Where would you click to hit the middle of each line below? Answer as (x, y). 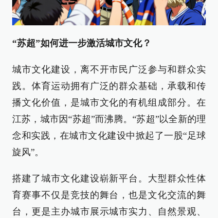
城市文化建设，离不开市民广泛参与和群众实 (109, 69)
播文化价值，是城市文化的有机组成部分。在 (109, 102)
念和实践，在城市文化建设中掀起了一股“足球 (109, 135)
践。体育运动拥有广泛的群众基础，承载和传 (109, 86)
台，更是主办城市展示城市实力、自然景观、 (109, 211)
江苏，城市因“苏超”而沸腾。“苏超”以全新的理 (109, 119)
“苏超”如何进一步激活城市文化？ (82, 43)
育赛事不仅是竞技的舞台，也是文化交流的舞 (109, 195)
